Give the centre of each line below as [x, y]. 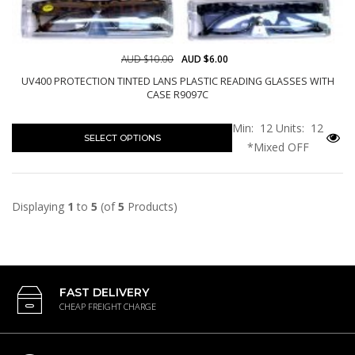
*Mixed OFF [278, 147]
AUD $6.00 [205, 59]
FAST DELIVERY [104, 292]
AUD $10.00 [147, 59]
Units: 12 [298, 128]
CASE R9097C [177, 94]
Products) [151, 206]
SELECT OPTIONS [122, 137]
